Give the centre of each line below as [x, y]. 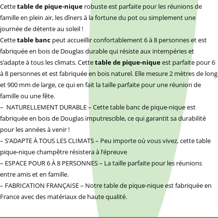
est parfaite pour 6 [188, 63]
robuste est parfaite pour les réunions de [142, 7]
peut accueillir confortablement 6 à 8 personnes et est [129, 40]
